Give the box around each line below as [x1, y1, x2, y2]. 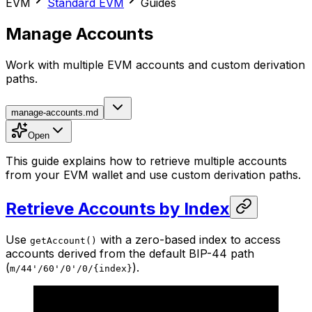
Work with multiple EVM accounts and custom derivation [6, 57, 305, 72]
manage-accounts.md [11, 107, 98, 118]
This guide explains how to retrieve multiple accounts [6, 153, 287, 168]
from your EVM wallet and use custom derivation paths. [6, 167, 301, 182]
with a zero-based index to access [97, 232, 281, 247]
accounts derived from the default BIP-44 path [6, 246, 254, 260]
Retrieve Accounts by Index [6, 198, 230, 219]
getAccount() [30, 235, 97, 246]
